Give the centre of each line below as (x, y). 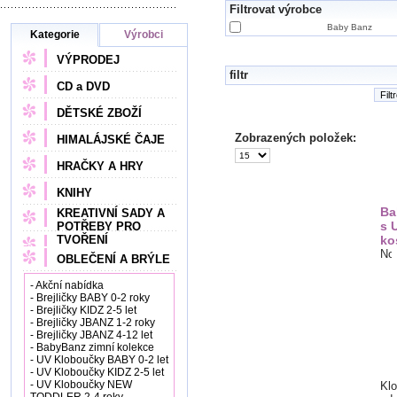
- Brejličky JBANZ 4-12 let (91, 335)
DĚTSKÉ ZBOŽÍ (99, 113)
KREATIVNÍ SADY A (111, 213)
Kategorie (55, 35)
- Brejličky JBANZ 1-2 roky (93, 323)
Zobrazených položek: (296, 138)
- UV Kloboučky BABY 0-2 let (99, 360)
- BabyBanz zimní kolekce (92, 347)
